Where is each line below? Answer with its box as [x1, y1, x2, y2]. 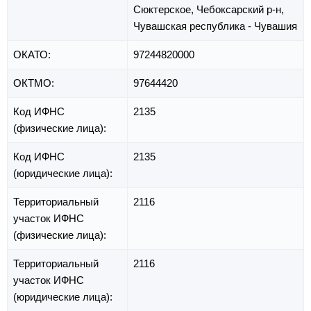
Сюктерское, [133, 3, 196, 15]
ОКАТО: [13, 48, 53, 60]
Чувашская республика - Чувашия [133, 19, 297, 32]
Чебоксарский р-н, [196, 3, 284, 15]
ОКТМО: [13, 76, 57, 89]
